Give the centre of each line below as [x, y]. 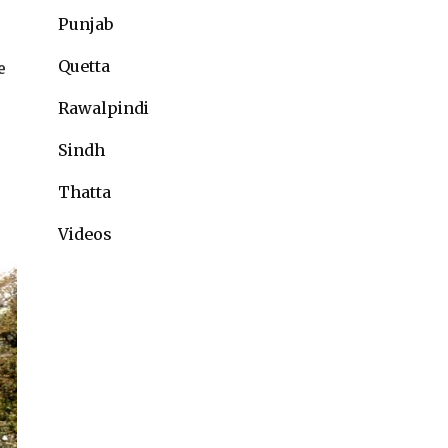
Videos [85, 234]
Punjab [85, 24]
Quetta [84, 66]
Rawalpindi [103, 108]
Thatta [84, 192]
